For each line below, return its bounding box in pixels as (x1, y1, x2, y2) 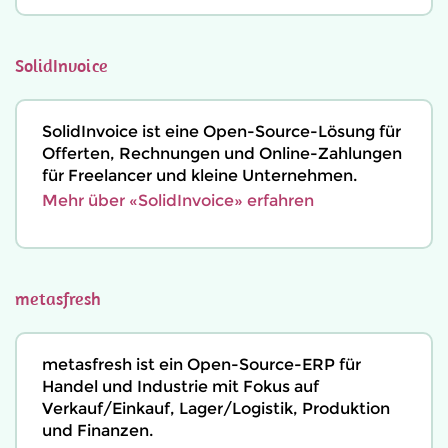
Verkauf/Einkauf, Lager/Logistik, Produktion (42, 399, 390, 418)
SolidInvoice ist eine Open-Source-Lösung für (42, 122, 401, 141)
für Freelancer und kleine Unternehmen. (42, 166, 357, 185)
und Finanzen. (42, 421, 153, 440)
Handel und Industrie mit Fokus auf (42, 377, 319, 396)
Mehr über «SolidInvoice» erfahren (42, 191, 314, 210)
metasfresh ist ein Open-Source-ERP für (42, 355, 361, 374)
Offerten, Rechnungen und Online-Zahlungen (42, 144, 402, 163)
